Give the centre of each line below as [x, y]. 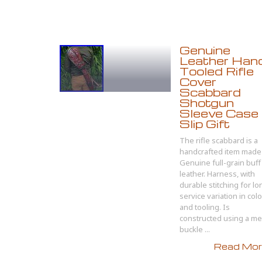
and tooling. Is [205, 207]
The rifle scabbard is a [219, 140]
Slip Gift [205, 124]
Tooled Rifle [217, 71]
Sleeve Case [219, 113]
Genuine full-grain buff [220, 163]
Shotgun [207, 103]
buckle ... [195, 229]
